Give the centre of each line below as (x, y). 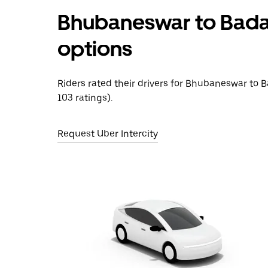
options (95, 49)
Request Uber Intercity (108, 134)
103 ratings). (85, 98)
